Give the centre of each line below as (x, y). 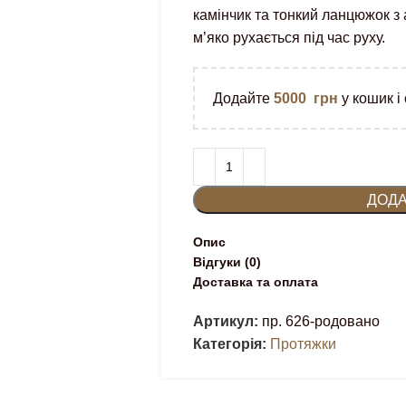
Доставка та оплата (255, 282)
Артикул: (227, 321)
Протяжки (303, 344)
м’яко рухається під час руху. (289, 38)
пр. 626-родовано (320, 321)
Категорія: (229, 344)
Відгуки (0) (227, 262)
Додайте (243, 98)
